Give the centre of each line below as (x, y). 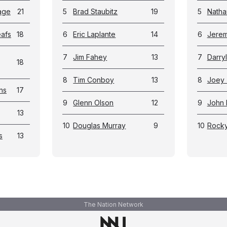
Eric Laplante (94, 34)
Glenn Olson (93, 103)
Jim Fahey (90, 57)
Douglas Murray (100, 125)
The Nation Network (113, 204)
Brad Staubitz (96, 11)
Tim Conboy (94, 80)
